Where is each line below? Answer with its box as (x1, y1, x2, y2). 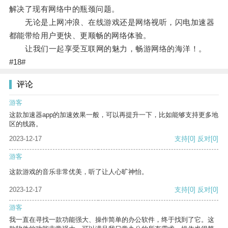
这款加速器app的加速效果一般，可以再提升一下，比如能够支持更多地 (9, 111, 218, 119)
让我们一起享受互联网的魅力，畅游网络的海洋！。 (9, 44, 207, 53)
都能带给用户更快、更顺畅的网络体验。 (9, 31, 151, 40)
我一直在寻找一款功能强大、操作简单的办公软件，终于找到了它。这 (9, 216, 214, 224)
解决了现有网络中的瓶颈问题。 (9, 5, 120, 14)
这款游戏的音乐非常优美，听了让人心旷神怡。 (9, 168, 148, 176)
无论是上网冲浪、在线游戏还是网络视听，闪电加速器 (9, 18, 215, 27)
